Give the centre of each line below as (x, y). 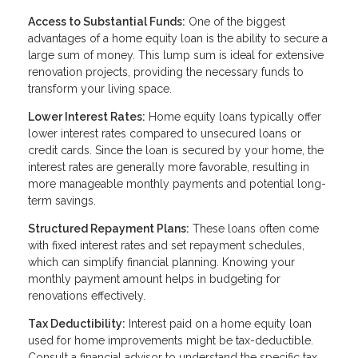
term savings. (62, 200)
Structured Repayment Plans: (109, 228)
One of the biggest (237, 21)
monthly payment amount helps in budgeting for (154, 278)
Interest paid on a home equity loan (220, 323)
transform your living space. (100, 88)
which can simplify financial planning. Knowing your (161, 262)
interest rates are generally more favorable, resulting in (169, 167)
